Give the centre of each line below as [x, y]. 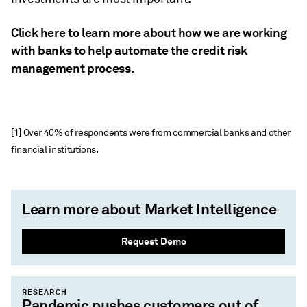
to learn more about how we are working [176, 33]
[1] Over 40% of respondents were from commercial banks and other [151, 133]
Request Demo [153, 241]
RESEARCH [45, 292]
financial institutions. [55, 150]
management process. [73, 68]
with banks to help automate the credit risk [129, 50]
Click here [38, 33]
